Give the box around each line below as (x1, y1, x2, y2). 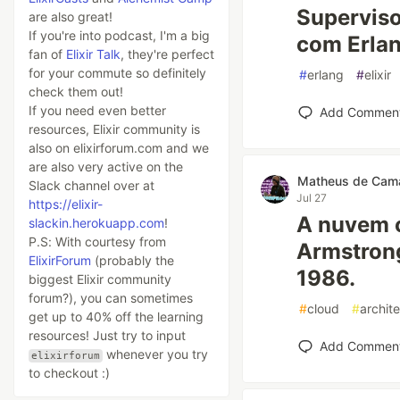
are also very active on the (29, 159, 183, 174)
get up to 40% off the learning (29, 309, 204, 324)
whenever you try (102, 346, 208, 362)
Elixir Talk (66, 46, 121, 62)
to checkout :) (29, 365, 110, 380)
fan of (29, 46, 66, 62)
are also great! (29, 9, 112, 24)
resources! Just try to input (29, 328, 186, 343)
